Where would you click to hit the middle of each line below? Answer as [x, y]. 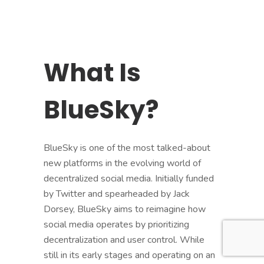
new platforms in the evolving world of [122, 163]
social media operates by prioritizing [116, 224]
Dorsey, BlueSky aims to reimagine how [125, 209]
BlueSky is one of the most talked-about [127, 148]
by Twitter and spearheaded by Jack [117, 194]
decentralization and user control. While [124, 240]
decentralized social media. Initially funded [129, 178]
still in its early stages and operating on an [129, 255]
